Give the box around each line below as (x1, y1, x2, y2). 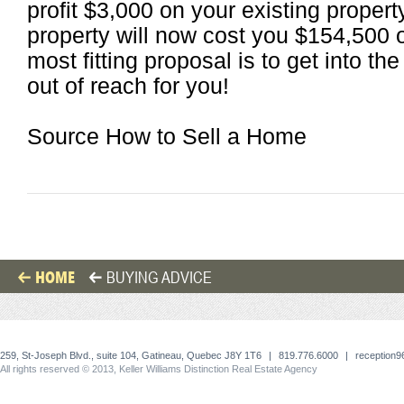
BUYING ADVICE (106, 267, 212, 287)
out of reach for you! (27, 74, 229, 98)
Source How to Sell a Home (27, 124, 307, 149)
